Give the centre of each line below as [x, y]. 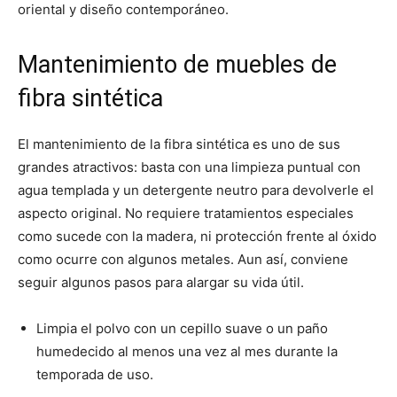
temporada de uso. [95, 375]
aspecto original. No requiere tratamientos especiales [186, 214]
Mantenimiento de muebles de [177, 65]
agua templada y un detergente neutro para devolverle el [196, 191]
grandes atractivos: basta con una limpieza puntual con [189, 167]
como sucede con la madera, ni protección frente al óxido [197, 237]
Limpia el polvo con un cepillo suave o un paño [182, 329]
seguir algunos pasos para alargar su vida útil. [161, 283]
